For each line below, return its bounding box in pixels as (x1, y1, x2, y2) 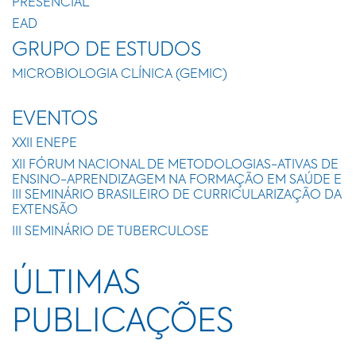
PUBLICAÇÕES (12, 307, 234, 339)
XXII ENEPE (12, 137, 77, 150)
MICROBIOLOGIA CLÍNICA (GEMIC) (12, 68, 227, 81)
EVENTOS (12, 110, 98, 129)
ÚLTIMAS (12, 269, 141, 300)
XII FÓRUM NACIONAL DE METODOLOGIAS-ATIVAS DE (12, 159, 339, 172)
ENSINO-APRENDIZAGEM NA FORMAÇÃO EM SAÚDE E (12, 174, 342, 187)
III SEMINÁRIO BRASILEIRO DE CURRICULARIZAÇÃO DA (12, 189, 342, 202)
